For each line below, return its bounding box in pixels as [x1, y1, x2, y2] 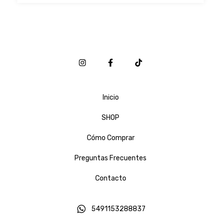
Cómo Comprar [86, 134, 135, 143]
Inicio [102, 93, 119, 102]
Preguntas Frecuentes [74, 154, 147, 163]
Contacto [95, 174, 126, 183]
